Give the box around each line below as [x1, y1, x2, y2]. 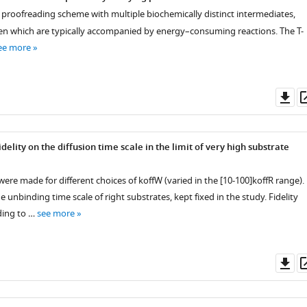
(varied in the [162, 174, 220, 187]
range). [273, 174, 304, 187]
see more [36, 207, 75, 220]
